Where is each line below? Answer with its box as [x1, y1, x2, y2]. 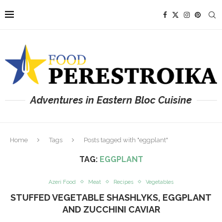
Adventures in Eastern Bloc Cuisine [30, 94, 192, 106]
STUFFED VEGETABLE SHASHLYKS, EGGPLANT [10, 192, 212, 203]
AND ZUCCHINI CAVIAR [62, 204, 160, 215]
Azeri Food [49, 178, 76, 185]
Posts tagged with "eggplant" [84, 136, 168, 144]
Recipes [113, 178, 133, 185]
